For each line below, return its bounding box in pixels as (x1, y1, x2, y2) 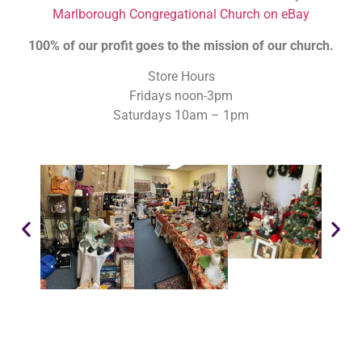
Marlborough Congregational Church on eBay (53, 6, 309, 23)
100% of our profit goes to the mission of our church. (28, 37, 334, 53)
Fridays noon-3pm (129, 88, 233, 104)
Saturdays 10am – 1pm (113, 107, 249, 124)
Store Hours (147, 69, 215, 85)
